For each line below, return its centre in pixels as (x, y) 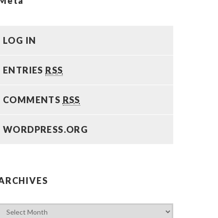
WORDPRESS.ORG (46, 129)
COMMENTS (33, 100)
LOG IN (20, 40)
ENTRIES (24, 70)
